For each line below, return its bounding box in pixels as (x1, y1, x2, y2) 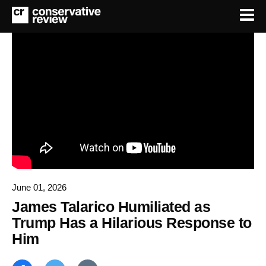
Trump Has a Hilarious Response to (12, 214, 252, 231)
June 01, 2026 (12, 182, 66, 192)
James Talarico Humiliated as (12, 198, 210, 215)
